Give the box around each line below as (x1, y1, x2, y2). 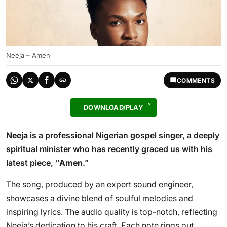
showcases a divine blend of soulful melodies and (6, 193, 193, 203)
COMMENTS (176, 76, 215, 84)
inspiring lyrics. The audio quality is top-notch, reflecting (6, 207, 217, 217)
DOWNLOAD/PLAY (84, 103, 143, 111)
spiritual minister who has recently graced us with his (6, 144, 212, 154)
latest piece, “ (6, 158, 59, 168)
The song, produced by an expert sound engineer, (6, 179, 193, 190)
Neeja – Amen (6, 51, 50, 59)
